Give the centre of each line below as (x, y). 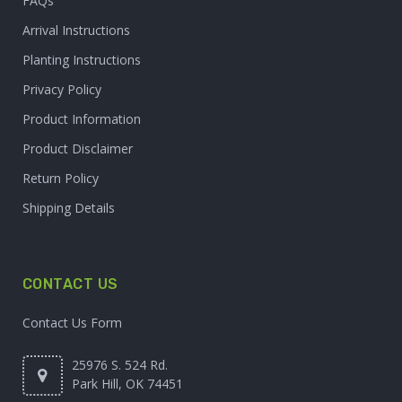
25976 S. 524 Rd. (120, 364)
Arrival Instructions (76, 30)
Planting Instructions (82, 59)
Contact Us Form (72, 322)
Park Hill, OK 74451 (127, 383)
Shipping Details (69, 207)
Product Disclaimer (78, 148)
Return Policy (61, 178)
